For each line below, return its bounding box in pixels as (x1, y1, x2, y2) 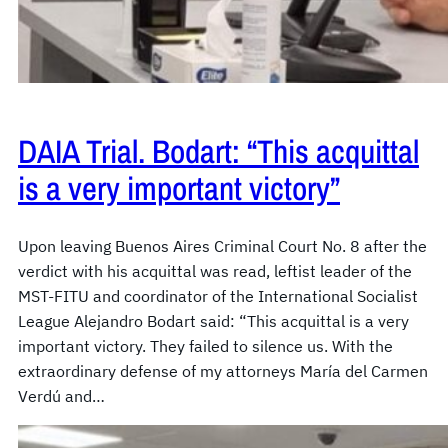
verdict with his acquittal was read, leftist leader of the (18, 261, 412, 282)
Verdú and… (18, 386, 105, 407)
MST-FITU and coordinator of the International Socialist (18, 286, 418, 307)
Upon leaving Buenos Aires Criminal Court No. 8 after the (18, 236, 427, 257)
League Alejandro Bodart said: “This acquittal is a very (18, 311, 409, 332)
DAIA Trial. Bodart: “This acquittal (18, 129, 419, 174)
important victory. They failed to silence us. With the (18, 336, 393, 357)
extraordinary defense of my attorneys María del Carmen (18, 361, 428, 382)
